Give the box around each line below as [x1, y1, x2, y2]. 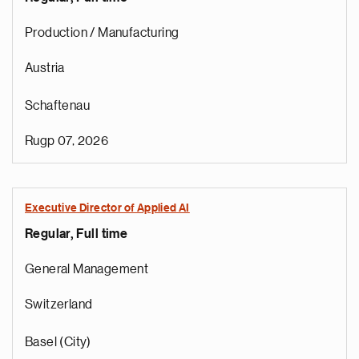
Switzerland [25, 298, 93, 311]
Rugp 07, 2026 [25, 135, 109, 147]
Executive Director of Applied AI [25, 203, 190, 214]
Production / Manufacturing [25, 26, 179, 39]
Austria [25, 62, 65, 75]
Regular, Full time [25, 228, 128, 240]
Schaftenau [25, 99, 90, 112]
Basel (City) [25, 336, 91, 349]
